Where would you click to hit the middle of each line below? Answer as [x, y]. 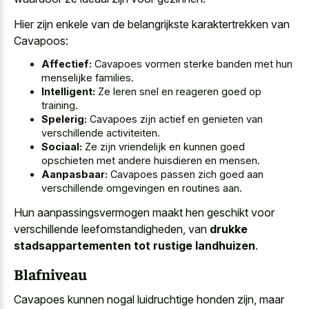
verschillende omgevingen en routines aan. [142, 188]
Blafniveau [50, 274]
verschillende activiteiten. [101, 133]
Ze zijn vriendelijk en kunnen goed [163, 147]
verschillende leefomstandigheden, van [112, 229]
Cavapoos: [41, 40]
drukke [229, 229]
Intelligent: [68, 92]
